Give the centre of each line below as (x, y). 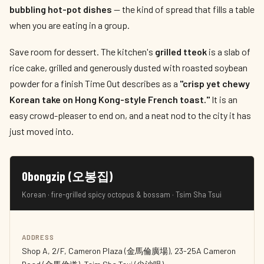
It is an (224, 99)
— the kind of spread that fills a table (183, 9)
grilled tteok (181, 52)
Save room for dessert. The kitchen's (82, 52)
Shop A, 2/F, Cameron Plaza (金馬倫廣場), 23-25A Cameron (129, 251)
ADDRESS (38, 237)
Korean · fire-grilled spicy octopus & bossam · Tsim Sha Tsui (122, 194)
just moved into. (42, 131)
